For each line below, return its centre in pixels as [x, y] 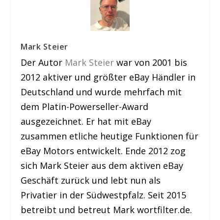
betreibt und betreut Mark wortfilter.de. [107, 210]
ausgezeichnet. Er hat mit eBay [86, 122]
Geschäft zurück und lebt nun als [91, 180]
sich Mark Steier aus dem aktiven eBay [102, 166]
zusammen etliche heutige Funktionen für [110, 136]
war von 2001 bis [151, 63]
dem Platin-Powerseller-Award [85, 107]
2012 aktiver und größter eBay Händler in [108, 77]
